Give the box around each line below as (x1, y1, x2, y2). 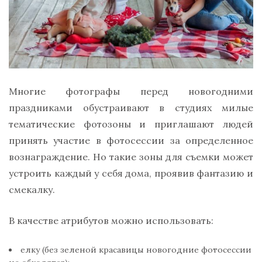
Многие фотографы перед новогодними (9, 85, 253, 97)
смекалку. (9, 183, 55, 195)
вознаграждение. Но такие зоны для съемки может (9, 150, 253, 163)
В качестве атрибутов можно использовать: (9, 214, 213, 226)
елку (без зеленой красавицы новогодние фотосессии (20, 244, 251, 255)
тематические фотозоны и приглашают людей (9, 118, 253, 130)
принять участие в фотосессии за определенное (9, 134, 253, 146)
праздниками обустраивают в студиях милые (9, 101, 253, 113)
